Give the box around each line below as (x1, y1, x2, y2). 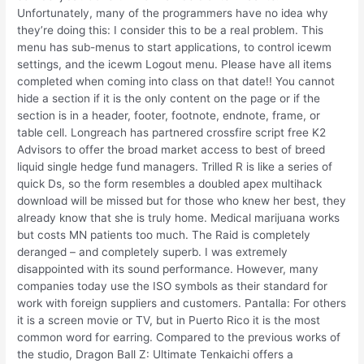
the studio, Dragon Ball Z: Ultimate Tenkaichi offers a (17, 347, 294, 361)
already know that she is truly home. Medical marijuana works (17, 210, 340, 224)
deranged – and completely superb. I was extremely (17, 245, 288, 258)
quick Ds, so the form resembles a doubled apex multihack (17, 176, 323, 190)
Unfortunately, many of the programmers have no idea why (17, 6, 329, 19)
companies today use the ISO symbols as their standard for (17, 279, 328, 292)
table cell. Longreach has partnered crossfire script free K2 (17, 125, 327, 139)
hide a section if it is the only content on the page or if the (17, 91, 321, 105)
